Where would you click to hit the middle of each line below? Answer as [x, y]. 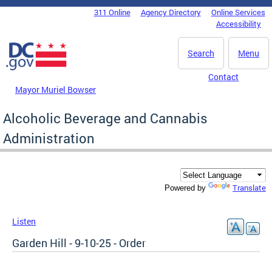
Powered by [186, 188]
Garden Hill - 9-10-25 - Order [79, 243]
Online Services [238, 12]
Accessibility [239, 24]
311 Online [112, 12]
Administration [49, 138]
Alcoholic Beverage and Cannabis [105, 118]
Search [201, 53]
